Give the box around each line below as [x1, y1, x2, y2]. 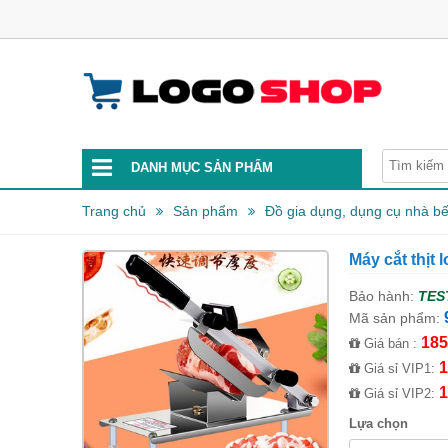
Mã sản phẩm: [348, 310, 440, 326]
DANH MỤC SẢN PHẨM [131, 160, 273, 175]
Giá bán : [359, 336, 421, 351]
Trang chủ [82, 203, 146, 219]
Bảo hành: [348, 288, 414, 304]
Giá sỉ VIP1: [359, 361, 439, 376]
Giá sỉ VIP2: [359, 386, 439, 401]
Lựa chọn [348, 416, 408, 431]
